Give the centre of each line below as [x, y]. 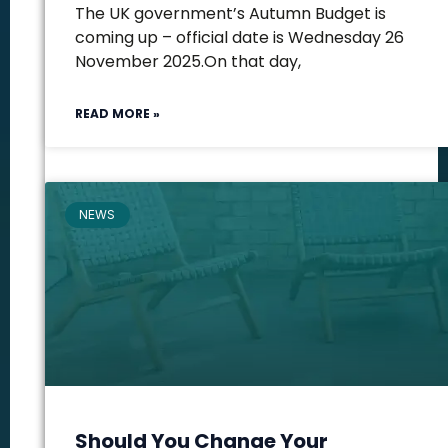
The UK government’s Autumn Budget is [230, 13]
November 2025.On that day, [188, 61]
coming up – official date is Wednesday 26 [239, 37]
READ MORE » [117, 113]
